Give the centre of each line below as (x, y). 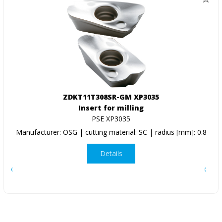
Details (111, 154)
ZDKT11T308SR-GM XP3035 (111, 97)
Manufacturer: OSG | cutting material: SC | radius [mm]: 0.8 (111, 132)
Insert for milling (111, 108)
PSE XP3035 (111, 118)
